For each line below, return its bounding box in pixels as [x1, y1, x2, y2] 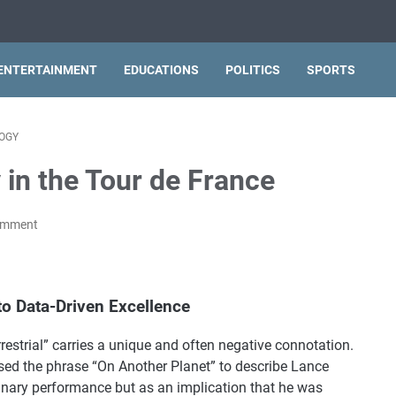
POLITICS [225, 63, 280, 77]
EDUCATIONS [124, 63, 199, 77]
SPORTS [307, 63, 355, 77]
